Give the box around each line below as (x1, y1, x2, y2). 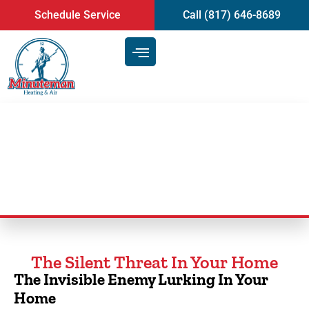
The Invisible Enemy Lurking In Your (14, 269, 268, 289)
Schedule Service (34, 8, 121, 21)
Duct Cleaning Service (7, 142, 207, 168)
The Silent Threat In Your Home (31, 250, 278, 273)
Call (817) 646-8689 (183, 8, 281, 21)
